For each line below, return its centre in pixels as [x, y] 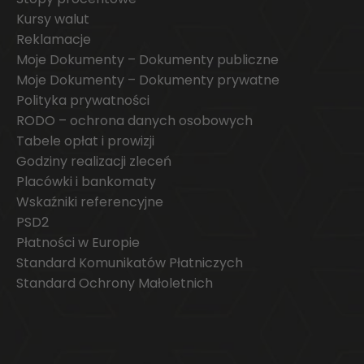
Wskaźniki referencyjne [90, 202]
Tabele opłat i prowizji [85, 141]
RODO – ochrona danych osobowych [134, 121]
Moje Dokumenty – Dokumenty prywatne [148, 80]
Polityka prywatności [83, 101]
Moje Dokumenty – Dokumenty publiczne [147, 60]
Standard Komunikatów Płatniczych [130, 263]
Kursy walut [53, 19]
